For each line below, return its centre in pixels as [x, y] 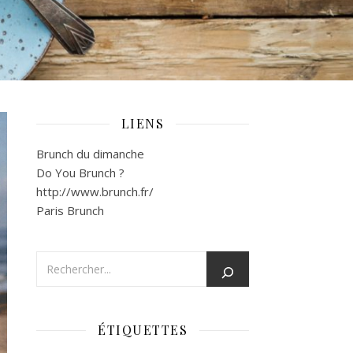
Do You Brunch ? [80, 173]
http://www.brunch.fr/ [95, 191]
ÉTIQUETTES [143, 330]
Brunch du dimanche [90, 154]
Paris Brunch [70, 210]
